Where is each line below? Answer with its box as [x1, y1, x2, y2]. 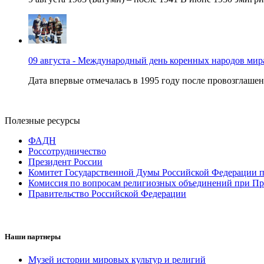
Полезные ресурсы [5, 115, 80, 126]
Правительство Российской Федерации [28, 188, 186, 199]
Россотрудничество [28, 146, 106, 156]
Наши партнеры [5, 232, 61, 241]
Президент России [28, 156, 103, 167]
